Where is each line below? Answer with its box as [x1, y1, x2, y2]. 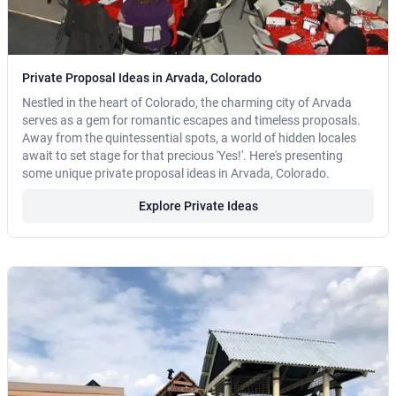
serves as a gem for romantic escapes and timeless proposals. [22, 113, 361, 128]
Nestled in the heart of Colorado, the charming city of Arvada [22, 95, 352, 110]
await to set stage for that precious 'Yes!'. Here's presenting [22, 148, 343, 164]
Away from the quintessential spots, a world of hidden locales [22, 131, 356, 146]
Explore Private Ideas [138, 199, 258, 214]
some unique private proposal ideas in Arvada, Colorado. [22, 166, 330, 181]
